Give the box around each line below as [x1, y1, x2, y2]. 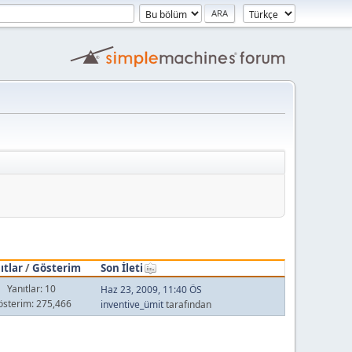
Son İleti [100, 260, 143, 275]
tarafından [163, 298, 211, 311]
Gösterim [31, 260, 81, 275]
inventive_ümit [100, 298, 163, 311]
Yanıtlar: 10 [6, 281, 56, 295]
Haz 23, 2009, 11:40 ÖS [100, 283, 202, 296]
